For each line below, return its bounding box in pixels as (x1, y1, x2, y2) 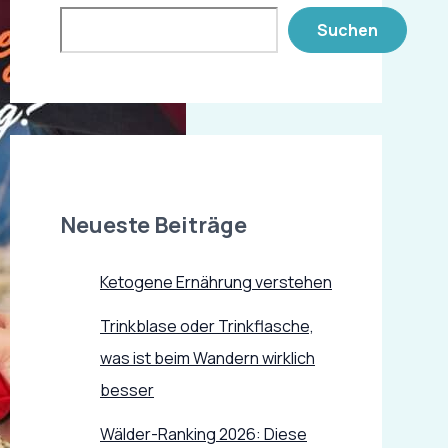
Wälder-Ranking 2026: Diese (100, 422, 307, 445)
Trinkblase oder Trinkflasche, (100, 314, 314, 337)
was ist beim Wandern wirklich (100, 346, 315, 369)
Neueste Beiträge (60, 210, 247, 241)
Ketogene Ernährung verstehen (100, 270, 332, 293)
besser (100, 378, 154, 401)
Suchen (317, 19, 378, 41)
